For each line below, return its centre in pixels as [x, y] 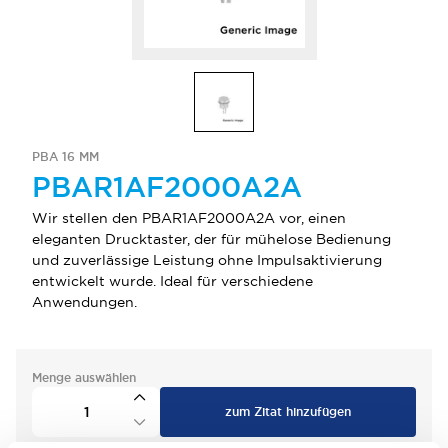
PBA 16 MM [65, 157]
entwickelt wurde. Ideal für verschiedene [172, 281]
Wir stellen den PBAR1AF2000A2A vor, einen [189, 218]
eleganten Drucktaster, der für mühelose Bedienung [211, 239]
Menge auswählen [84, 378]
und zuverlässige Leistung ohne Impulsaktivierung [207, 260]
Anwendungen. [84, 302]
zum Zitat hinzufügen [288, 412]
